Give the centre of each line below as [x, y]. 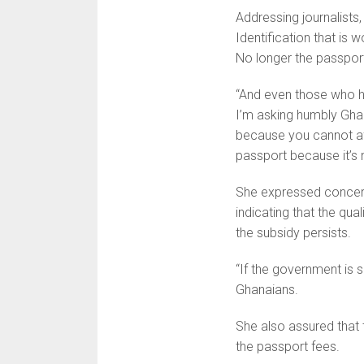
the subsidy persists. [293, 233]
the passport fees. [287, 347]
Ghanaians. [266, 290]
